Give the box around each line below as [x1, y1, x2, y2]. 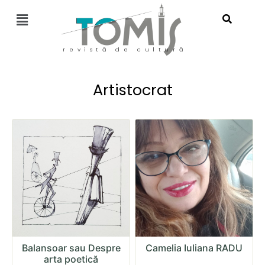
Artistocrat [92, 79, 173, 101]
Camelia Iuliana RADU [146, 241, 243, 254]
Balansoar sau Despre [21, 241, 121, 254]
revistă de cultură [63, 45, 187, 53]
